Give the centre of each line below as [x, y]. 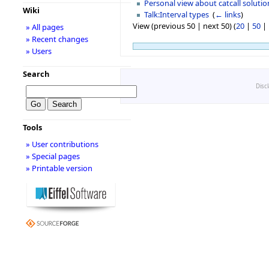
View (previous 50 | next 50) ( [184, 26]
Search [36, 74]
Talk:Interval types [177, 14]
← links [228, 14]
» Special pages [53, 156]
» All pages [44, 27]
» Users [38, 51]
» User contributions [62, 144]
